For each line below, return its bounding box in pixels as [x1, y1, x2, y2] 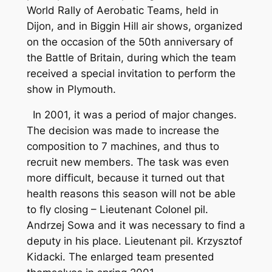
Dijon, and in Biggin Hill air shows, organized [26, 19, 243, 32]
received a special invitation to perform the [26, 67, 236, 80]
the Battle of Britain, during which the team [26, 51, 236, 64]
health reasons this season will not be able [26, 188, 236, 200]
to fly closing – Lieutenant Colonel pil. [26, 203, 208, 216]
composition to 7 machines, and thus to [26, 140, 219, 153]
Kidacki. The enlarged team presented [26, 251, 214, 263]
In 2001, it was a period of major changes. [26, 109, 237, 121]
